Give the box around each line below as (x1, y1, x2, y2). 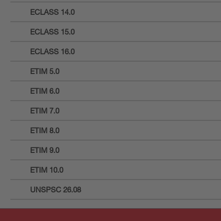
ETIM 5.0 (30, 66, 59, 75)
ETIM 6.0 (30, 86, 59, 95)
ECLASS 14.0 (30, 7, 74, 16)
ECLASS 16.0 (30, 46, 74, 56)
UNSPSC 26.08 (30, 184, 81, 194)
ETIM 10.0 (30, 165, 63, 174)
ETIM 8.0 (30, 125, 59, 135)
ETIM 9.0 (30, 145, 59, 154)
